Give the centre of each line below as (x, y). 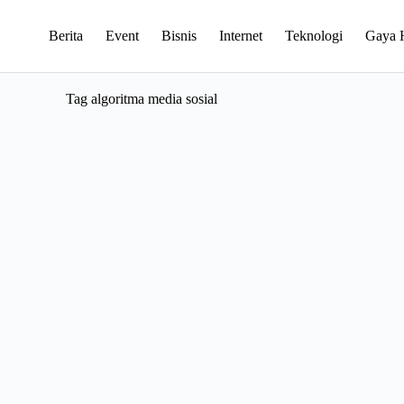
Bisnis (179, 36)
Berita (65, 36)
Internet (240, 36)
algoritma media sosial (152, 99)
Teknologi (313, 36)
